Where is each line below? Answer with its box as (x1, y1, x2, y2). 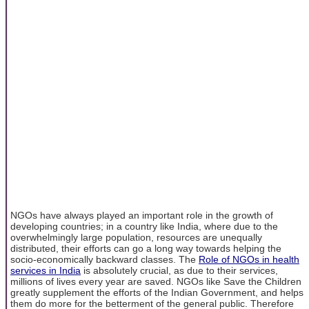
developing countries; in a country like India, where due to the (10, 220, 278, 232)
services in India (10, 264, 81, 276)
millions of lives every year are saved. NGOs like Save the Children (10, 275, 301, 287)
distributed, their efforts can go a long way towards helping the (10, 242, 281, 254)
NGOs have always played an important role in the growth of (10, 209, 273, 221)
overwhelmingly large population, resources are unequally (10, 231, 262, 243)
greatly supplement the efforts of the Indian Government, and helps (10, 286, 303, 298)
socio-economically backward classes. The (10, 253, 199, 265)
